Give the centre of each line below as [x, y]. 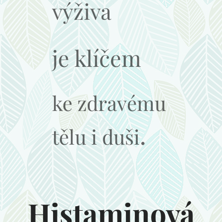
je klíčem [97, 57]
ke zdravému [109, 102]
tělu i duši [96, 136]
